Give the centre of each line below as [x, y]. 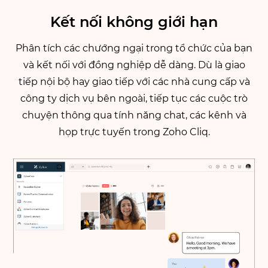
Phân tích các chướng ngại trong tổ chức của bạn [134, 48]
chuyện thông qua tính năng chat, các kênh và [134, 115]
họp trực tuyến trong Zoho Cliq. [134, 132]
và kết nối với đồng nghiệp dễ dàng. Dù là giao [134, 65]
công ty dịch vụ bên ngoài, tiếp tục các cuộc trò [134, 99]
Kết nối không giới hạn [134, 22]
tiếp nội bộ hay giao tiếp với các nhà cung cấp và [134, 82]
